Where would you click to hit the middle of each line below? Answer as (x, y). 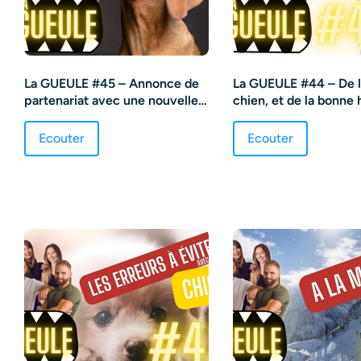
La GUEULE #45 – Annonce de (112, 83)
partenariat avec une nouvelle (111, 100)
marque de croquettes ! (92, 117)
